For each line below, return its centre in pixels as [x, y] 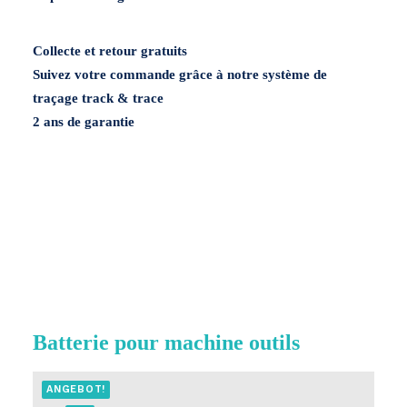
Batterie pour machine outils [166, 342]
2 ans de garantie [84, 122]
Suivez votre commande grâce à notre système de [180, 74]
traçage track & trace [98, 98]
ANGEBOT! [76, 389]
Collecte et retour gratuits [110, 51]
